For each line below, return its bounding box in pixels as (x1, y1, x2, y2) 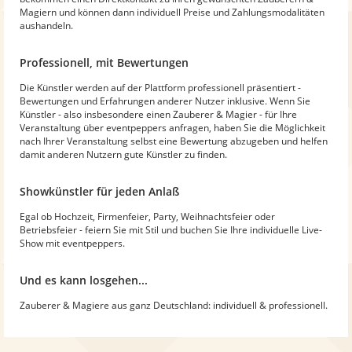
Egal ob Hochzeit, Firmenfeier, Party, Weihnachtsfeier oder (20, 209, 275, 223)
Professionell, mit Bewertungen (20, 54, 189, 70)
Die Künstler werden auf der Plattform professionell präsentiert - (20, 80, 301, 94)
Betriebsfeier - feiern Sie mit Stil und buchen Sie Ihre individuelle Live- (20, 222, 322, 236)
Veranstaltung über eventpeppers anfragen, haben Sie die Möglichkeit (20, 120, 325, 134)
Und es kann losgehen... (20, 272, 148, 288)
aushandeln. (20, 18, 73, 32)
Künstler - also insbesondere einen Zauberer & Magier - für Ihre (20, 107, 297, 121)
